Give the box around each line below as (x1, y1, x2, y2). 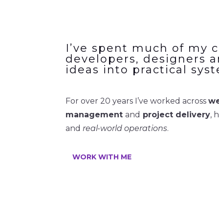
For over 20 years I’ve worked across (66, 96, 209, 106)
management (66, 110, 126, 120)
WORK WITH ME (72, 152, 132, 161)
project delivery (140, 110, 211, 120)
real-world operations (83, 124, 168, 133)
